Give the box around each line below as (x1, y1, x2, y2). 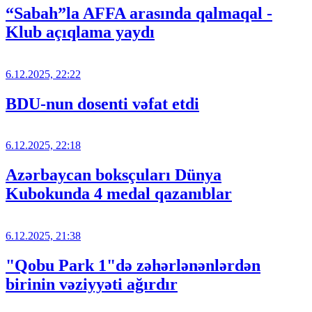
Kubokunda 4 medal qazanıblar (6, 185, 232, 203)
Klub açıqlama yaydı (6, 22, 155, 41)
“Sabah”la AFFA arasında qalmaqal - (6, 3, 272, 22)
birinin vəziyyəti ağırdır (6, 275, 178, 294)
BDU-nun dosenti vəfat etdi (6, 94, 199, 113)
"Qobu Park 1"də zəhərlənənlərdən (6, 256, 260, 275)
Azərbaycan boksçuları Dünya (6, 166, 221, 185)
